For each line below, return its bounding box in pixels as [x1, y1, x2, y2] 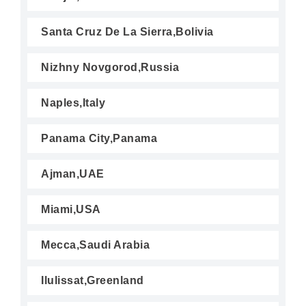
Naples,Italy [41, 97, 105, 109]
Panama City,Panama [41, 133, 157, 144]
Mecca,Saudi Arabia [41, 239, 150, 251]
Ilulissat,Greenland [41, 275, 144, 286]
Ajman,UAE [41, 168, 105, 180]
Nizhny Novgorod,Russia [41, 61, 179, 73]
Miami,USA [41, 204, 101, 215]
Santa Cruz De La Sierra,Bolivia [41, 26, 214, 38]
